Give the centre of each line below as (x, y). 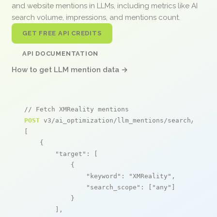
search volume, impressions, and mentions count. (97, 17)
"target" (71, 154)
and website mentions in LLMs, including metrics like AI (105, 6)
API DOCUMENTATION (61, 53)
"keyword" (104, 176)
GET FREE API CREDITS (62, 33)
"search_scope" (113, 187)
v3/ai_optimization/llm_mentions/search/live (125, 120)
